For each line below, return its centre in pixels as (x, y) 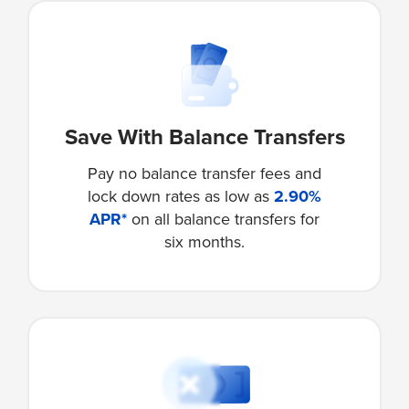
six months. (204, 241)
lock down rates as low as (181, 196)
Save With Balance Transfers (204, 136)
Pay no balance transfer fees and (204, 173)
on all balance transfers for (223, 219)
